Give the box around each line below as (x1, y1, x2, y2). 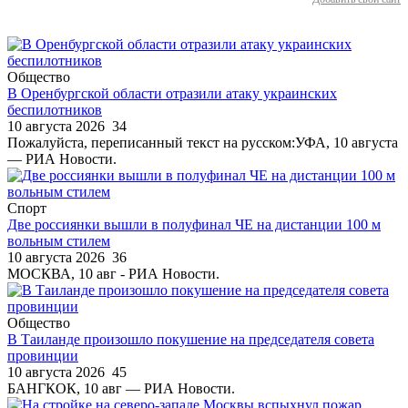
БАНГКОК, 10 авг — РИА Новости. (7, 380, 235, 396)
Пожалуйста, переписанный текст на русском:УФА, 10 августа (7, 134, 398, 150)
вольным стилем (7, 232, 110, 249)
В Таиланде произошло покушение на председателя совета (7, 331, 374, 347)
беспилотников (7, 101, 102, 117)
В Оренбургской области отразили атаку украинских (7, 85, 337, 101)
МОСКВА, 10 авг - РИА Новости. (7, 265, 219, 281)
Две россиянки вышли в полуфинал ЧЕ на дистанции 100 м (7, 216, 381, 232)
